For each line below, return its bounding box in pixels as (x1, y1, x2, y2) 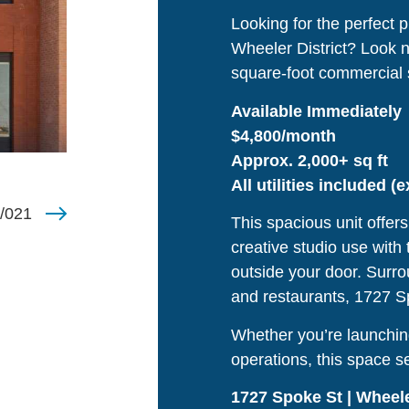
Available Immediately (230, 101, 406, 121)
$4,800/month (230, 126, 336, 145)
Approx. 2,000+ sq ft (230, 151, 388, 170)
